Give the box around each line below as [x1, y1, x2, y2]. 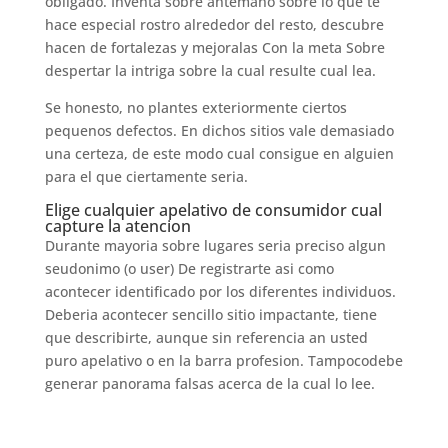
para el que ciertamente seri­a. [44, 167, 248, 186]
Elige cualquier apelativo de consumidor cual [44, 199, 382, 221]
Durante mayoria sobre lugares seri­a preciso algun [44, 236, 386, 255]
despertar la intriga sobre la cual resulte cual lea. [44, 61, 376, 80]
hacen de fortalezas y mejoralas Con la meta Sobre [44, 38, 385, 57]
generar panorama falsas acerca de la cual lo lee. [44, 374, 375, 393]
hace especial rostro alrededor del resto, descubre [44, 15, 384, 34]
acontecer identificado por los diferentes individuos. [44, 282, 396, 301]
